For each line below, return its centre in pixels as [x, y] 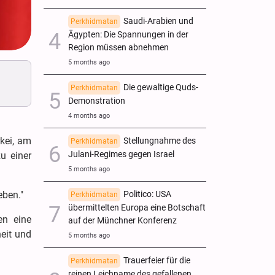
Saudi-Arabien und [158, 21]
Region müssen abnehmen [118, 47]
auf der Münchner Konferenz [122, 220]
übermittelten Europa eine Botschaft [137, 207]
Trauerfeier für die [157, 260]
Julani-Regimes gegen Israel [121, 154]
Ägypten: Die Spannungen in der [128, 34]
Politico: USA [147, 194]
